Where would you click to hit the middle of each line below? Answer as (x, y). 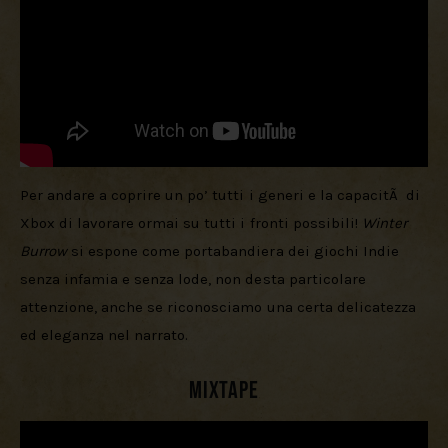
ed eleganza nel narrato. (104, 335)
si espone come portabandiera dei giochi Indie (235, 251)
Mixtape (224, 390)
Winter (386, 223)
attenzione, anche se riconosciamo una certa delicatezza (220, 307)
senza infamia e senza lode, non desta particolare (195, 279)
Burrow (44, 251)
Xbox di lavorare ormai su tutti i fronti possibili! (191, 223)
